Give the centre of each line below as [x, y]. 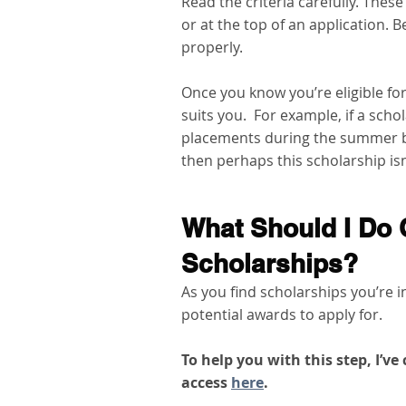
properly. [217, 48]
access [206, 383]
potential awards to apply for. [287, 315]
